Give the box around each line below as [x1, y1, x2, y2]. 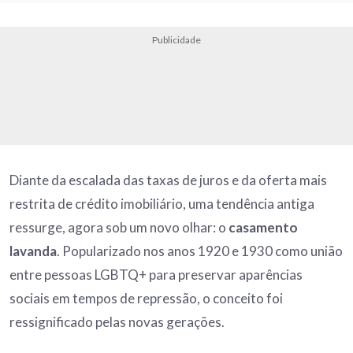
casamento [229, 219, 298, 236]
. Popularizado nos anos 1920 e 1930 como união [57, 243, 343, 260]
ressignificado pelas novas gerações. [9, 314, 227, 331]
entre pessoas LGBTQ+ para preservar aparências [9, 266, 303, 284]
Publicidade [152, 34, 201, 46]
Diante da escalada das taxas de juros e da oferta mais [9, 172, 327, 189]
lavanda [9, 243, 57, 260]
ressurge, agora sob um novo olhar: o [9, 219, 229, 236]
